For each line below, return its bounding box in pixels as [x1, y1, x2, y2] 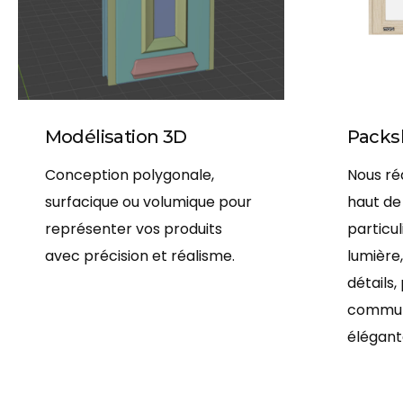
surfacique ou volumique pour [44, 192, 252, 213]
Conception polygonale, [44, 165, 214, 186]
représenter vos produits [44, 219, 222, 240]
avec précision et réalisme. [44, 246, 235, 267]
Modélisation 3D [44, 126, 187, 148]
